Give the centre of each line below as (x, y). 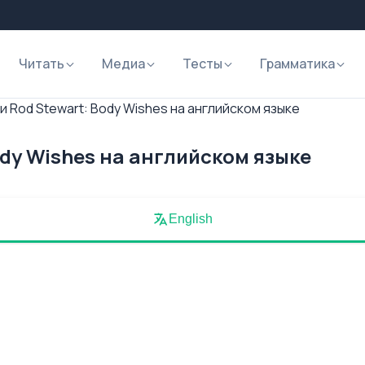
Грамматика (297, 64)
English (191, 219)
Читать (42, 64)
